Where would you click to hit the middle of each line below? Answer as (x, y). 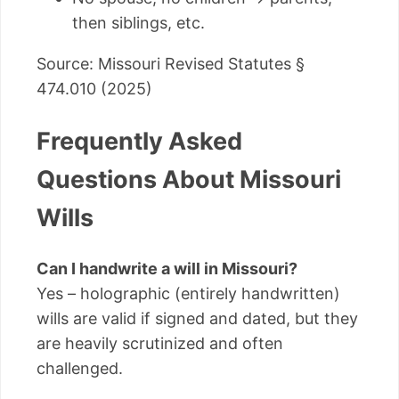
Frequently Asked (139, 141)
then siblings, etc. (138, 23)
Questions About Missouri (189, 179)
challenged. (80, 368)
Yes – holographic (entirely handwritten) (188, 293)
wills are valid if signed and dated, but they (197, 318)
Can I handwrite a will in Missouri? (167, 268)
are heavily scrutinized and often (160, 343)
